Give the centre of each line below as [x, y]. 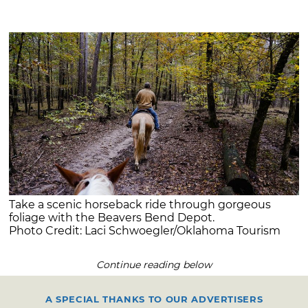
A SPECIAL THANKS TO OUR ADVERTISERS [154, 299]
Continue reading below [154, 265]
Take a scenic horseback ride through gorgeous [140, 205]
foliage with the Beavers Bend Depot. [112, 218]
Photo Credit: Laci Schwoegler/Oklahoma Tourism [145, 231]
